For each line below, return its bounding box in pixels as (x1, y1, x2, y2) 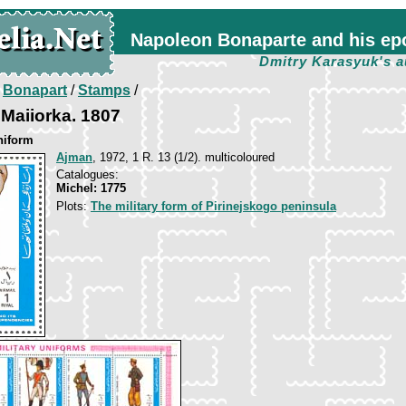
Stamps (78, 82, 130, 98)
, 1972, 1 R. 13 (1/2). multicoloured (92, 150, 275, 164)
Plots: (56, 199, 91, 213)
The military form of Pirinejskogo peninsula (91, 199, 336, 213)
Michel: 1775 (56, 181, 126, 195)
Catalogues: (56, 168, 119, 181)
